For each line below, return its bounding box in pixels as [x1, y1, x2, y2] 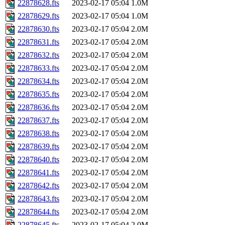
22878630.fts [18, 25, 59, 34]
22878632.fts [18, 51, 59, 60]
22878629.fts [18, 12, 59, 21]
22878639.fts [18, 142, 59, 151]
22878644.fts [18, 207, 59, 216]
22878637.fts [18, 116, 59, 125]
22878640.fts [18, 155, 59, 164]
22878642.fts [18, 181, 59, 190]
